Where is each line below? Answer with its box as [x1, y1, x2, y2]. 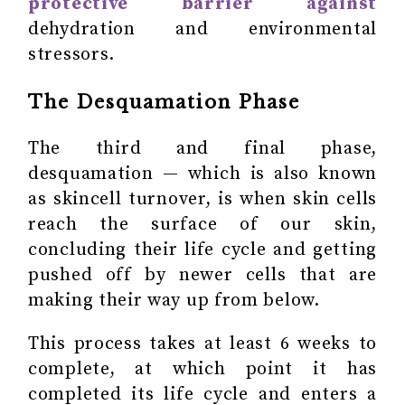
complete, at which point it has [28, 357, 377, 381]
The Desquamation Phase [28, 90, 300, 113]
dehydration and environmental [28, 17, 377, 41]
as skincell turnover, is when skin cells [28, 187, 377, 211]
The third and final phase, [28, 137, 377, 160]
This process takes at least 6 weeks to [28, 332, 377, 355]
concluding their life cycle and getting [28, 238, 377, 261]
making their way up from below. [28, 288, 320, 312]
